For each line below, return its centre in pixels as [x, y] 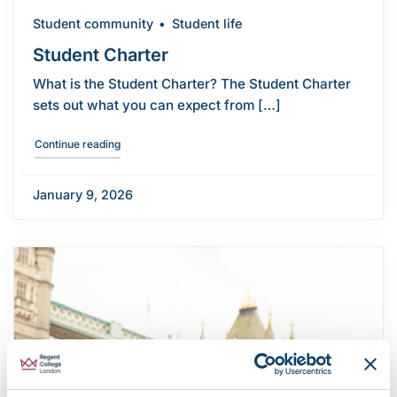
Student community [93, 23]
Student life [206, 23]
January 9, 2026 [82, 195]
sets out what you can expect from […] [156, 105]
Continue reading [77, 144]
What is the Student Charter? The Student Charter [191, 83]
